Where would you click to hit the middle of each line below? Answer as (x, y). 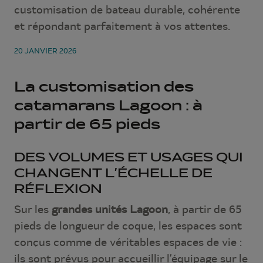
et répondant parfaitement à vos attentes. (122, 26)
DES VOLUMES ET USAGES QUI (129, 157)
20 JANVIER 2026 (45, 50)
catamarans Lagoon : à (108, 105)
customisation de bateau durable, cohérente (127, 9)
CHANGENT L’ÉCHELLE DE (113, 173)
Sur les (33, 209)
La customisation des (104, 86)
